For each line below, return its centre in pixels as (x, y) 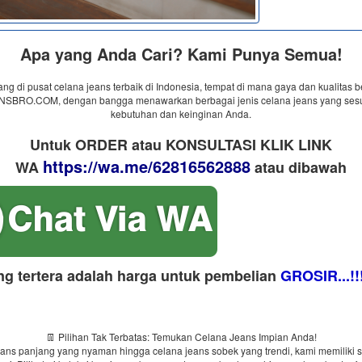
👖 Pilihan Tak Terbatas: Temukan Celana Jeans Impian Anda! (181, 337)
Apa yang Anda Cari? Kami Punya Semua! (181, 54)
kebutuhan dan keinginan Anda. (181, 114)
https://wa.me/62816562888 (147, 166)
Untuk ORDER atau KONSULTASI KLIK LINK (181, 145)
